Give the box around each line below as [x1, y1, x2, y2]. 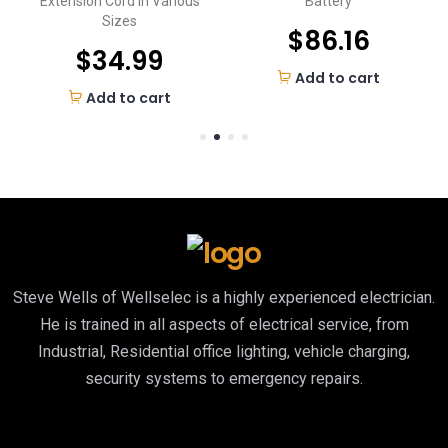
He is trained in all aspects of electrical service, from [39, 314, 409, 334]
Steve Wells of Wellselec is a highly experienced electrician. [13, 287, 435, 307]
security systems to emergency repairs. [85, 368, 363, 388]
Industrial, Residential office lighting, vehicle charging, [38, 341, 410, 361]
